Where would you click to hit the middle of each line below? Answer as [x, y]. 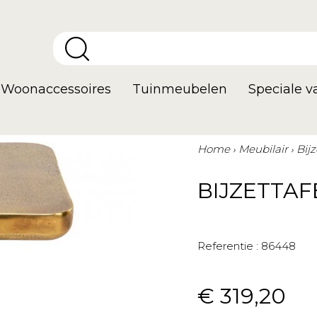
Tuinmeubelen [180, 89]
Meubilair [263, 149]
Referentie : [228, 246]
